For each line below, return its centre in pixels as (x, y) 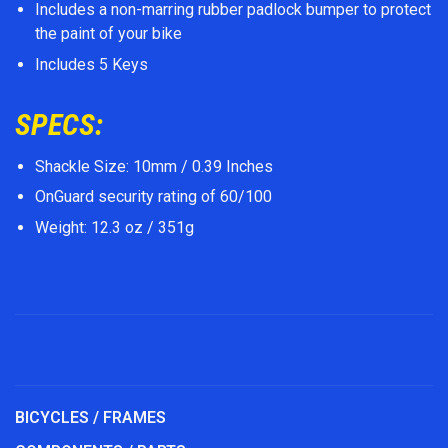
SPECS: (62, 124)
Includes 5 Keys (91, 64)
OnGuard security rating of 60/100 (153, 197)
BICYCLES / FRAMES (90, 417)
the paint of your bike (108, 34)
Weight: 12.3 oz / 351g (114, 227)
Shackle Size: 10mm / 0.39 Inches (154, 166)
